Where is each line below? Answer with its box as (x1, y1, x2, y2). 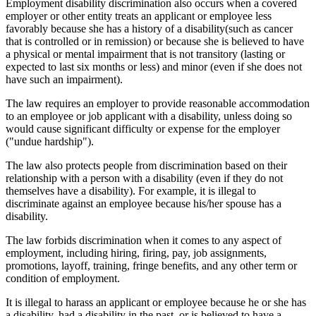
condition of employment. (6, 272, 120, 285)
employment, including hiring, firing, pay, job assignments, (6, 247, 267, 260)
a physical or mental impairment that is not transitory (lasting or (6, 48, 285, 61)
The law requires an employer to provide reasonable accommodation (6, 97, 310, 110)
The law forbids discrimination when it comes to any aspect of (6, 234, 281, 247)
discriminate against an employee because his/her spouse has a (6, 197, 281, 210)
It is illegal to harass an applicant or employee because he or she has (6, 296, 306, 309)
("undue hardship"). (6, 135, 94, 148)
